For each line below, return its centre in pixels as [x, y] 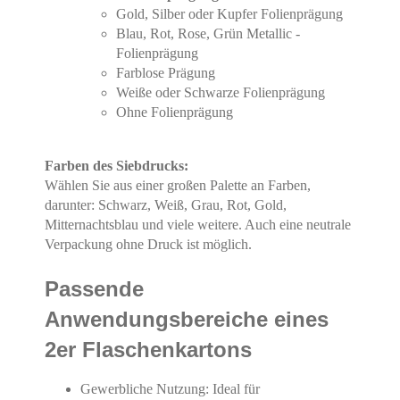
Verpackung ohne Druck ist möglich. [148, 244]
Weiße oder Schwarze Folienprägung [221, 92]
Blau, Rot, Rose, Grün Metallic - [208, 33]
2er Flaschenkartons [148, 349]
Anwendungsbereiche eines [187, 319]
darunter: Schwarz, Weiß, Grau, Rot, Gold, [166, 204]
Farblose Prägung [166, 72]
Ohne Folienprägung [175, 112]
